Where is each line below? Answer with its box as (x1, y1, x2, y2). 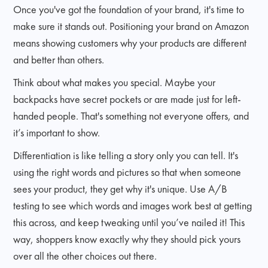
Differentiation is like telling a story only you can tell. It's (13, 148, 239, 162)
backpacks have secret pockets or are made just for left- (13, 92, 242, 106)
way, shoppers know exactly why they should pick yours (13, 232, 241, 246)
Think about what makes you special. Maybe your (13, 75, 216, 89)
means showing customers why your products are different (13, 35, 247, 50)
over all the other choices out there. (13, 248, 157, 263)
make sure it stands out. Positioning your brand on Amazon (13, 19, 249, 33)
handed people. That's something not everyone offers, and (13, 108, 249, 123)
